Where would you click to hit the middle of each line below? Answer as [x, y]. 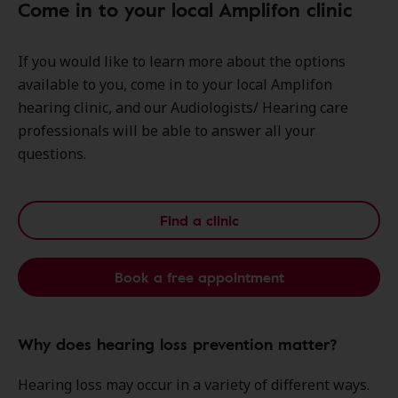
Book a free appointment [199, 277]
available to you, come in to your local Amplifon [175, 84]
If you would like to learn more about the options [182, 61]
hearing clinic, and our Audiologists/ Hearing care [183, 107]
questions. [52, 154]
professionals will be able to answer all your [167, 131]
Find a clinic [199, 220]
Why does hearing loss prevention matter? [178, 344]
